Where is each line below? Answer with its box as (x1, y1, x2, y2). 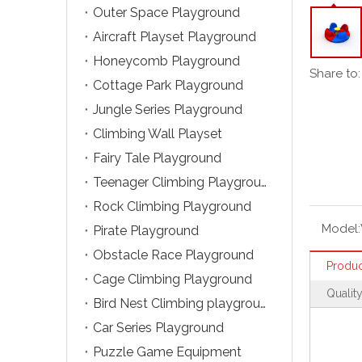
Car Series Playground (93, 319, 224, 335)
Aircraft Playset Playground (93, 28, 256, 44)
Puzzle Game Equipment (93, 343, 242, 360)
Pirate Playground (93, 222, 199, 238)
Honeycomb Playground (93, 53, 240, 69)
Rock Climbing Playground (93, 198, 251, 214)
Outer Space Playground (93, 4, 240, 20)
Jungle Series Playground (93, 101, 242, 117)
